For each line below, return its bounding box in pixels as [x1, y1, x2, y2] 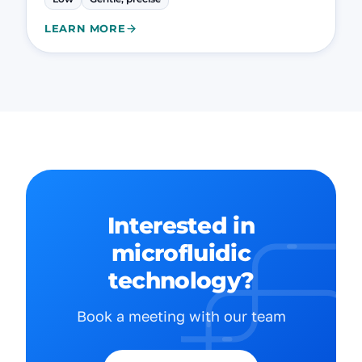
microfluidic [112, 239, 250, 267]
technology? [107, 267, 255, 294]
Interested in [107, 212, 255, 239]
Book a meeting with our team [76, 307, 286, 325]
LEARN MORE [44, 23, 126, 35]
